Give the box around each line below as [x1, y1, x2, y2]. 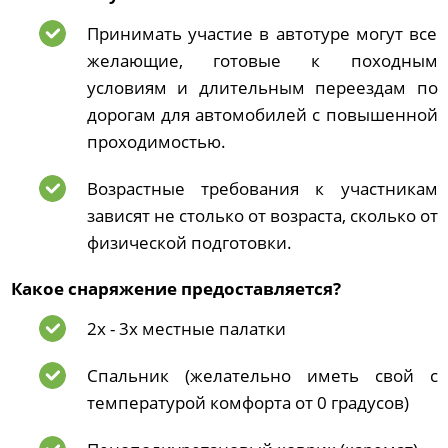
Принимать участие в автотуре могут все [86, 22, 438, 45]
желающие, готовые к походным [86, 49, 438, 72]
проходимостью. [86, 130, 230, 153]
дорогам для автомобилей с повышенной [86, 103, 438, 126]
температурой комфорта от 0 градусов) [86, 391, 409, 414]
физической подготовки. [86, 231, 292, 254]
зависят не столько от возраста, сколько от [86, 204, 438, 227]
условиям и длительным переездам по [86, 76, 438, 99]
